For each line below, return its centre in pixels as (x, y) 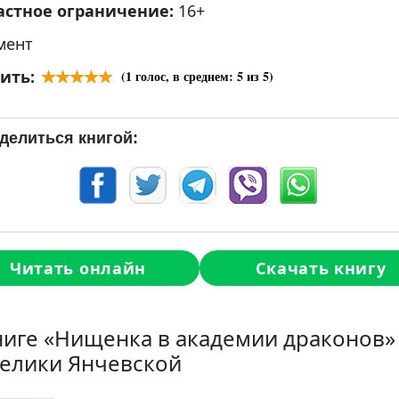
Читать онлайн (78, 268)
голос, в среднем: (184, 76)
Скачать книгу (321, 268)
